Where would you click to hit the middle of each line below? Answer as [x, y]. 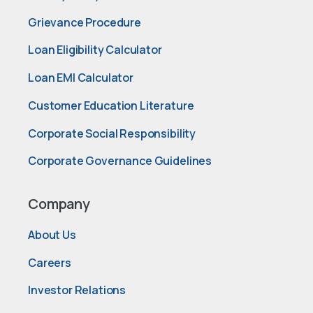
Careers [50, 262]
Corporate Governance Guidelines [120, 161]
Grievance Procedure [85, 22]
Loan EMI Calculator [81, 78]
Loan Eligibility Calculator [95, 50]
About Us [52, 234]
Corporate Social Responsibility [112, 133]
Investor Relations [77, 290]
